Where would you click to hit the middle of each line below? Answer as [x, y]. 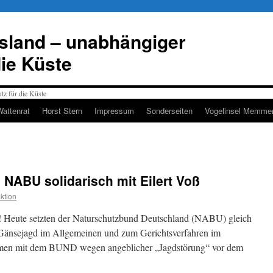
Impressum [114, 111]
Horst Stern [62, 111]
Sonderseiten [169, 111]
